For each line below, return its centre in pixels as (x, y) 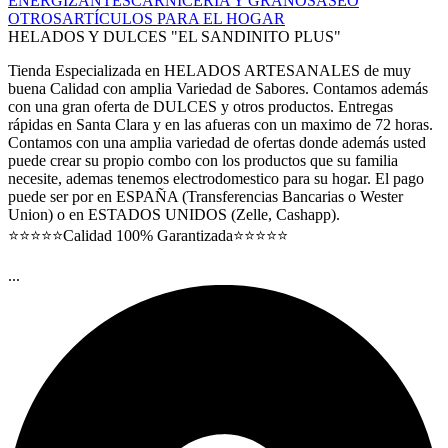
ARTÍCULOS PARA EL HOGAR (173, 18)
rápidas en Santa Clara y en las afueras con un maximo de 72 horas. (220, 124)
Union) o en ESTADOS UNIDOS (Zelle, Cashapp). (174, 214)
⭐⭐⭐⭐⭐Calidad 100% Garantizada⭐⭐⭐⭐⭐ (148, 235)
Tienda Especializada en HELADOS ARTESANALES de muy (209, 70)
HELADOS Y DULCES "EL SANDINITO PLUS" (174, 36)
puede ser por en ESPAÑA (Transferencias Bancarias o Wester (205, 196)
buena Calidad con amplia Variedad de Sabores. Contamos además (218, 88)
